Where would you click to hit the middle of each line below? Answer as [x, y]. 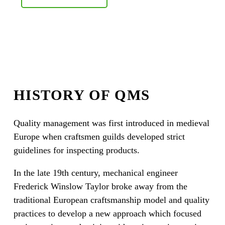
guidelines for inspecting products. [76, 150]
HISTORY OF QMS [82, 95]
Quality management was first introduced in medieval [111, 123]
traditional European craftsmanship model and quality [111, 200]
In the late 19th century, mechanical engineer [95, 173]
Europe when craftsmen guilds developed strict [99, 137]
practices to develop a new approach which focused [107, 214]
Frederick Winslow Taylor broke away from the [100, 187]
